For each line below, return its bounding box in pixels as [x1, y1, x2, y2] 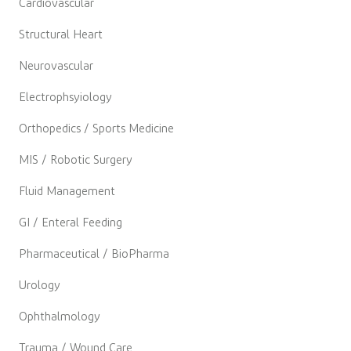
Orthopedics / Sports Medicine [19, 123, 174, 136]
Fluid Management [19, 186, 115, 198]
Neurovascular [19, 60, 93, 73]
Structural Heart [19, 29, 103, 42]
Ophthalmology [19, 311, 100, 324]
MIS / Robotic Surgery [19, 154, 132, 167]
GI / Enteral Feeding [19, 217, 122, 230]
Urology [19, 280, 60, 292]
